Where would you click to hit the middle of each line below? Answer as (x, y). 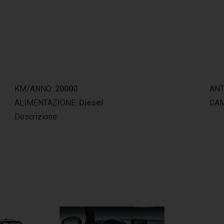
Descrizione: (37, 117)
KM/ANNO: (34, 89)
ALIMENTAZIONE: (46, 103)
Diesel (91, 103)
